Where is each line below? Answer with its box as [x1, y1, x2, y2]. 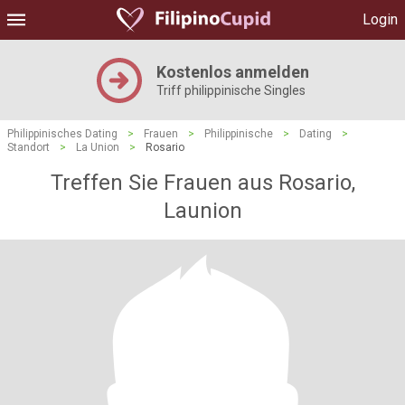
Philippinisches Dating [7, 127, 118, 140]
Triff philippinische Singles [155, 83, 306, 98]
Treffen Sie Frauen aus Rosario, [50, 170, 355, 195]
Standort [7, 141, 50, 154]
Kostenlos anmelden [155, 62, 309, 81]
